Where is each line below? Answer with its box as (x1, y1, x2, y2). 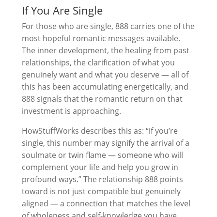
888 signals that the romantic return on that (21, 93, 183, 104)
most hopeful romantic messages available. (21, 33, 180, 44)
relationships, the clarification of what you (21, 57, 175, 68)
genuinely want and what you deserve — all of (21, 69, 188, 80)
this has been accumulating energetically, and (21, 81, 188, 92)
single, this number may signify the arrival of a (21, 138, 189, 148)
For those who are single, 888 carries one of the (21, 21, 195, 31)
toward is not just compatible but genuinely (21, 186, 181, 197)
